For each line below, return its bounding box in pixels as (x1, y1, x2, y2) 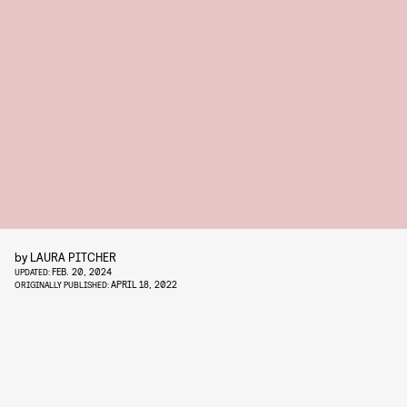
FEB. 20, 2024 (52, 265, 112, 277)
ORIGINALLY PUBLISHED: (15, 279, 111, 290)
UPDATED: (15, 266, 52, 277)
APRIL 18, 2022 (111, 278, 177, 290)
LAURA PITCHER (30, 249, 116, 264)
